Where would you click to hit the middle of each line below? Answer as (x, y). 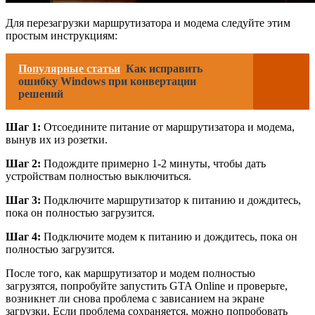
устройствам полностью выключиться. (98, 176)
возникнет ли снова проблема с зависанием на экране (135, 298)
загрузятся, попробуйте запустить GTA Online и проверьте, (147, 285)
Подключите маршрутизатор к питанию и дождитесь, (171, 200)
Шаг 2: (23, 163)
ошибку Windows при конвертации (107, 81)
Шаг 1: (23, 127)
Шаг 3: (23, 200)
